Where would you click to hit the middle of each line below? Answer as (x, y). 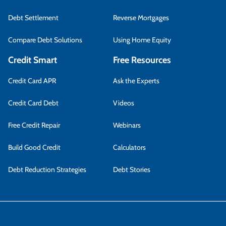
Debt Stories (132, 169)
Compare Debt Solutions (45, 40)
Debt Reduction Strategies (47, 169)
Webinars (127, 125)
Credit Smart (33, 60)
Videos (124, 103)
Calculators (129, 147)
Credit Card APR (32, 81)
